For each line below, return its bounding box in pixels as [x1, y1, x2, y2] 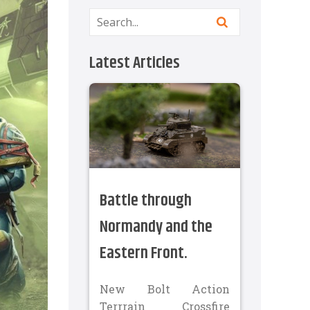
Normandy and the [100, 214, 212, 239]
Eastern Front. [100, 240, 188, 266]
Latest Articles [89, 51, 180, 75]
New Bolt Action [100, 281, 230, 296]
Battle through [100, 188, 192, 213]
